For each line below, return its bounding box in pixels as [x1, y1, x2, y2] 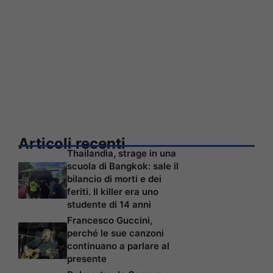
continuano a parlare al [67, 239, 169, 252]
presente [67, 252, 107, 264]
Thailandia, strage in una [67, 147, 176, 159]
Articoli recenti [18, 134, 126, 152]
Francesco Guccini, [67, 214, 152, 226]
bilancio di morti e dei [67, 172, 161, 185]
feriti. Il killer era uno [67, 185, 158, 197]
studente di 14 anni [67, 198, 151, 210]
